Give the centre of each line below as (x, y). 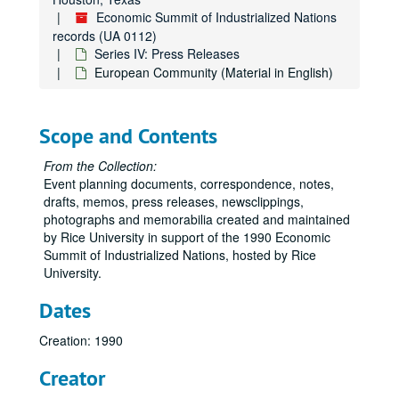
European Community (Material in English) (214, 72)
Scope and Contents (128, 136)
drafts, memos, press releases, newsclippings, (174, 201)
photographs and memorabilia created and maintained (197, 219)
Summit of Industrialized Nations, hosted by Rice (180, 255)
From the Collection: (100, 166)
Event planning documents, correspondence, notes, (189, 183)
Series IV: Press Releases (167, 53)
